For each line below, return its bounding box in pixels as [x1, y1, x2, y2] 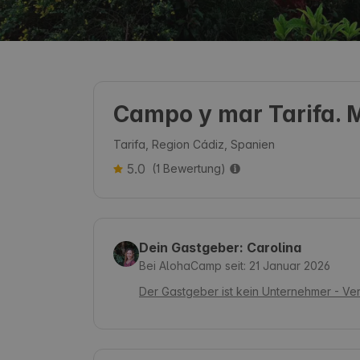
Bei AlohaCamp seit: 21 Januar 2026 [139, 258, 330, 272]
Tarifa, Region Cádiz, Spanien [113, 137, 275, 151]
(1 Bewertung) [152, 161, 226, 175]
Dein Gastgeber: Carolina [139, 239, 301, 256]
